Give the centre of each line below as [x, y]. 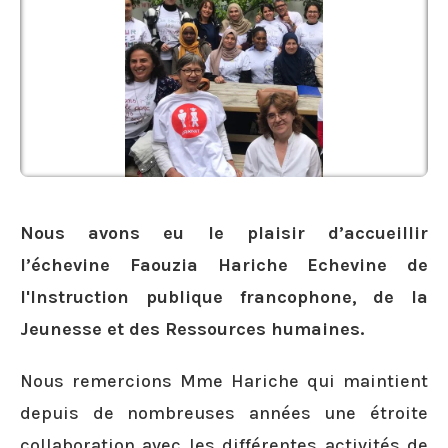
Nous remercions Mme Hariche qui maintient [224, 381]
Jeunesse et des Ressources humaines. [192, 329]
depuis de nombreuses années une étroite [224, 413]
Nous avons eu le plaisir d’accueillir [224, 233]
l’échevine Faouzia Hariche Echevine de [224, 265]
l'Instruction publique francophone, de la [224, 297]
